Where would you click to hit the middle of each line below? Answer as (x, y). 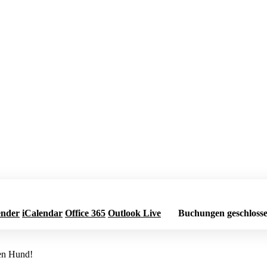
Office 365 (85, 213)
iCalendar (42, 213)
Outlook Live (134, 213)
